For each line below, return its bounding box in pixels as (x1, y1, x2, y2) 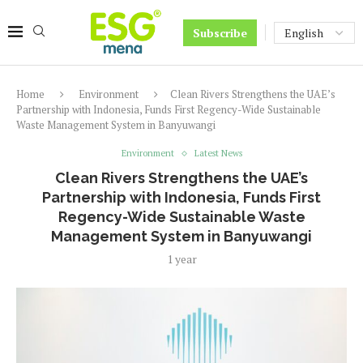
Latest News (194, 147, 242, 159)
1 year (166, 251, 197, 267)
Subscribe (193, 24, 247, 41)
